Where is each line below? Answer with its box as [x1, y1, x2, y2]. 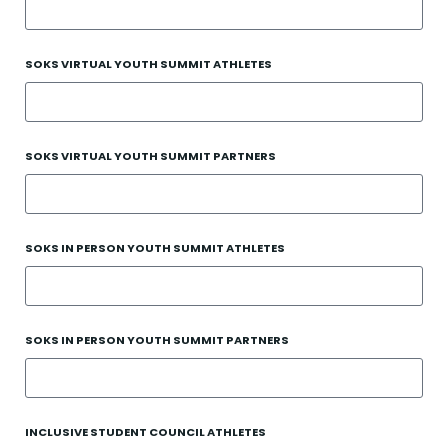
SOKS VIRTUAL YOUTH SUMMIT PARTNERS [25, 148, 276, 164]
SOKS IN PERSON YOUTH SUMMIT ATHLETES [25, 240, 285, 256]
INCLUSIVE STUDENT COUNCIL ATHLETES [25, 424, 266, 440]
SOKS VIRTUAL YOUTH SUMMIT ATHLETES [25, 56, 272, 72]
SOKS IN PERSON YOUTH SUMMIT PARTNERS [25, 332, 289, 348]
